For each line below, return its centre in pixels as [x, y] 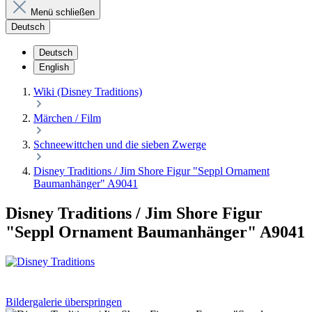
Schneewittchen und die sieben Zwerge [120, 145]
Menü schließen [63, 12]
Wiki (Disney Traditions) [88, 92]
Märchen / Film [67, 118]
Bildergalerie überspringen [64, 302]
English [54, 67]
